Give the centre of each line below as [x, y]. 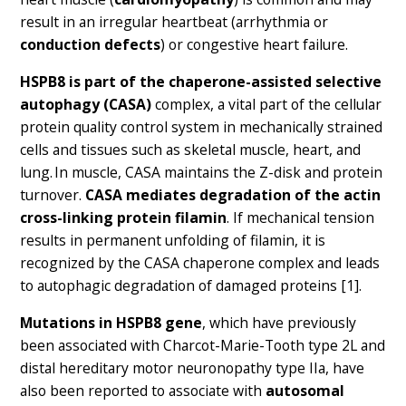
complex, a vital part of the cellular [267, 105]
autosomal [305, 390]
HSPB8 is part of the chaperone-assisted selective [201, 82]
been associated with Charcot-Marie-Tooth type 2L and [203, 345]
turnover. [53, 195]
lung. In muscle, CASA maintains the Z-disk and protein [202, 173]
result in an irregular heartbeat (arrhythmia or [174, 22]
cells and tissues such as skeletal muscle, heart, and [191, 150]
